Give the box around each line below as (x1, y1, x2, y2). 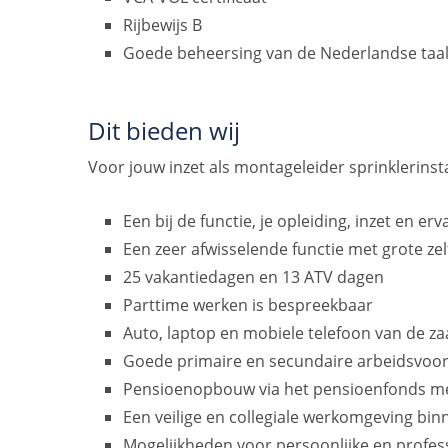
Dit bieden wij (88, 114, 240, 148)
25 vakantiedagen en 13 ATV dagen (123, 266, 385, 288)
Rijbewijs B (123, 14, 203, 37)
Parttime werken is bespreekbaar (123, 294, 374, 316)
